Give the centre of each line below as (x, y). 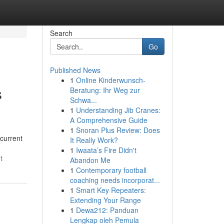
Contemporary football (111, 170)
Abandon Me (90, 160)
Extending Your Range (105, 200)
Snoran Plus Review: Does (118, 130)
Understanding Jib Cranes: (118, 110)
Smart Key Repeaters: (111, 190)
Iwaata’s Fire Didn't (106, 150)
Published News (75, 70)
